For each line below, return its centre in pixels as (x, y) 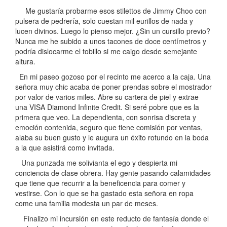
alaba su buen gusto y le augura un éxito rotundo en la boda (112, 137)
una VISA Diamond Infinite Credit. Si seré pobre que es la (107, 107)
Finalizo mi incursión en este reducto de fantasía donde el (112, 218)
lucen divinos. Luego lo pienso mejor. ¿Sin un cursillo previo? (113, 31)
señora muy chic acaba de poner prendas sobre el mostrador (113, 86)
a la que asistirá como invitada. (65, 147)
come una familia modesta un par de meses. (87, 203)
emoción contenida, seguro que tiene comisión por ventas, (109, 127)
